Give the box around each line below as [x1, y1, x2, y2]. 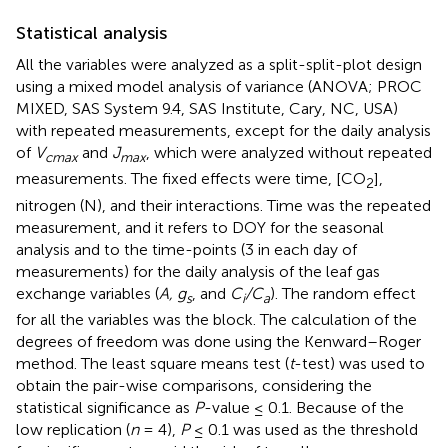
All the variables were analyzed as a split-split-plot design [16, 55, 422, 75]
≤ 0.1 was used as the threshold [190, 419, 418, 439]
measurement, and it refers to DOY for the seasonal [16, 217, 384, 237]
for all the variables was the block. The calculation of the [16, 309, 417, 329]
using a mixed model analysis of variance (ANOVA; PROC [16, 77, 422, 97]
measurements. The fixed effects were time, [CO [16, 169, 366, 189]
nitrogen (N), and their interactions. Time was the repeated [16, 195, 431, 215]
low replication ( [16, 419, 130, 439]
